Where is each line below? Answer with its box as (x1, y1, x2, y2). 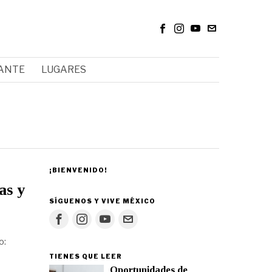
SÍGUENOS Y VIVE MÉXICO (49, 197, 155, 205)
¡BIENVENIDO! (49, 166, 107, 174)
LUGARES (41, 64, 86, 75)
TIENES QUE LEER (49, 253, 122, 260)
